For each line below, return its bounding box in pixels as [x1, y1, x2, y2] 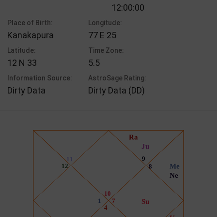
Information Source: [7, 74, 72, 82]
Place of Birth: [7, 18, 53, 27]
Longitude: [88, 18, 123, 27]
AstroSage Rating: [88, 74, 147, 82]
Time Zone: [88, 46, 124, 54]
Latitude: [7, 46, 36, 54]
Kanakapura [7, 30, 54, 40]
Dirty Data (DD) [88, 85, 145, 95]
